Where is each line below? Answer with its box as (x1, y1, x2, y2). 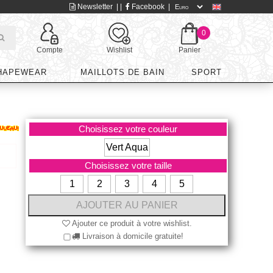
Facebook (130, 2, 165, 11)
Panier (179, 46, 200, 54)
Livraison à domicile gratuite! (79, 232, 183, 241)
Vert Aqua (105, 142, 148, 152)
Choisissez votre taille (84, 160, 172, 171)
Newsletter (76, 2, 113, 11)
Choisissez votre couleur (79, 124, 178, 134)
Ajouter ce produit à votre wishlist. (69, 219, 192, 228)
